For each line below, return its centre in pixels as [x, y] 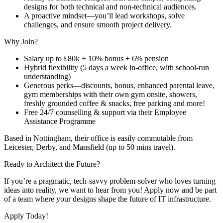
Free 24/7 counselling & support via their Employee [105, 112]
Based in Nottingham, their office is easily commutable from [98, 138]
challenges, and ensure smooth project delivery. [98, 25]
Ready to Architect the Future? [52, 164]
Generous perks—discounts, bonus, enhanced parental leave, [119, 86]
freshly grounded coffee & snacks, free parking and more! [114, 104]
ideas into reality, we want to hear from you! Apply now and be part [110, 190]
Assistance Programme [60, 121]
